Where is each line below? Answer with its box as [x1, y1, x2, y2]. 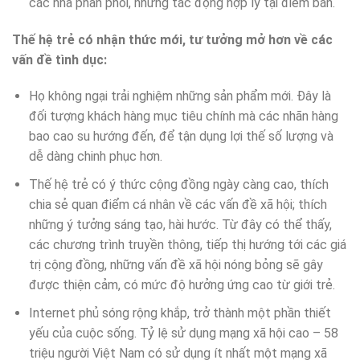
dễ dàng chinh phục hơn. [28, 149, 162, 165]
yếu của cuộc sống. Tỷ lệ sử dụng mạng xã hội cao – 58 [28, 325, 338, 341]
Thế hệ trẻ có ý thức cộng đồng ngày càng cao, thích [28, 177, 329, 193]
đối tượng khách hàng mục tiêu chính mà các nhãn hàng [28, 108, 338, 125]
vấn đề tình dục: [12, 51, 107, 67]
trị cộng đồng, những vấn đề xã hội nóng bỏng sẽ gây [28, 257, 323, 273]
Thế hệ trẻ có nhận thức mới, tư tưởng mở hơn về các [12, 31, 333, 47]
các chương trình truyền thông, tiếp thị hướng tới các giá [28, 237, 346, 253]
